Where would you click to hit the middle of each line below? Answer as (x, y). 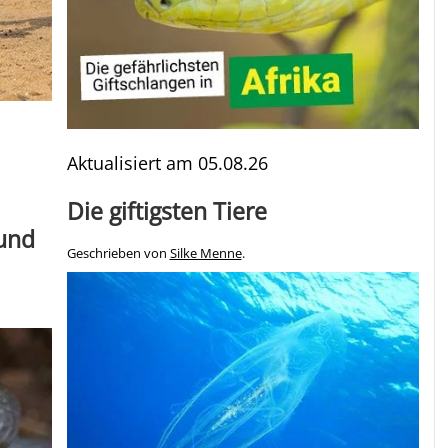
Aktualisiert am (132, 163)
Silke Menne (205, 254)
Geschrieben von (118, 254)
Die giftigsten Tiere (166, 211)
